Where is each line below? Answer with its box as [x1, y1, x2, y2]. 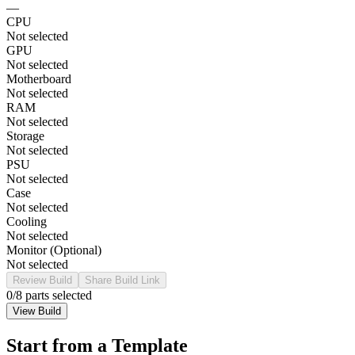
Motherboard [6, 71, 71, 86]
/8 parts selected [13, 288, 92, 302]
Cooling [6, 214, 47, 228]
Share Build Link [85, 273, 160, 286]
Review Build [13, 273, 72, 286]
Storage [6, 128, 44, 143]
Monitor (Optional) [6, 242, 101, 257]
